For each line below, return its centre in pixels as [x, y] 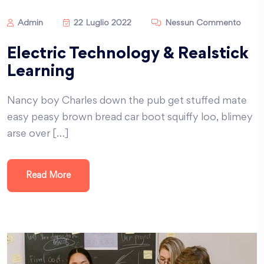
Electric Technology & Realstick [128, 55]
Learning [41, 72]
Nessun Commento [202, 24]
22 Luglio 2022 [101, 24]
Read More [48, 176]
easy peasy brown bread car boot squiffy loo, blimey [130, 118]
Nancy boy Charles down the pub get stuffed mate [127, 102]
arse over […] [38, 135]
